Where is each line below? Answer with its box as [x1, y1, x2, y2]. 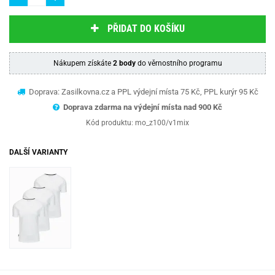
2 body [112, 58, 136, 68]
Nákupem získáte [53, 58, 113, 68]
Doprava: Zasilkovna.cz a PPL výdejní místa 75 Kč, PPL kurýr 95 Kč [26, 87, 258, 96]
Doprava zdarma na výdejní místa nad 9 [63, 102, 203, 112]
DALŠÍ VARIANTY [9, 147, 68, 157]
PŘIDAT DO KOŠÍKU [107, 23, 185, 35]
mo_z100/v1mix [135, 118, 189, 127]
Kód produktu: [86, 118, 135, 127]
